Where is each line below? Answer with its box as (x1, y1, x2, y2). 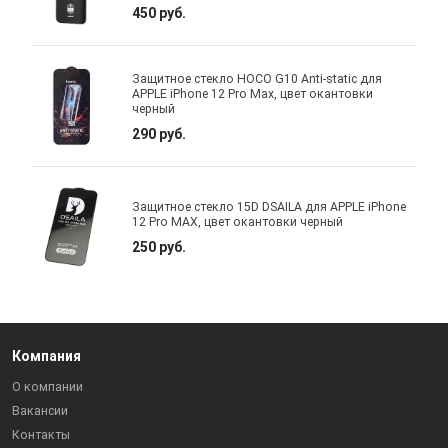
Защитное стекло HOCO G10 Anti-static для (132, 71, 383, 86)
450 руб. (132, 4, 187, 21)
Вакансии (12, 404, 69, 419)
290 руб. (132, 125, 187, 142)
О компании (12, 380, 84, 395)
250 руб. (132, 239, 187, 256)
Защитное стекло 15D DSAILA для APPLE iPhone (132, 200, 407, 215)
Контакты (12, 428, 71, 443)
